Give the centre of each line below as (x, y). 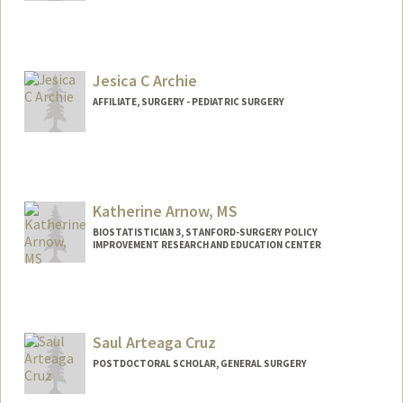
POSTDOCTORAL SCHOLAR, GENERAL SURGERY (199, 364)
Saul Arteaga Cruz (154, 343)
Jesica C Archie (144, 80)
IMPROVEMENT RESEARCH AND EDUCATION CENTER (206, 245)
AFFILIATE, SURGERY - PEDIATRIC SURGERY (188, 101)
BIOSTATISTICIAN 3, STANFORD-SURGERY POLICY (205, 233)
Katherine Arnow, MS (165, 211)
